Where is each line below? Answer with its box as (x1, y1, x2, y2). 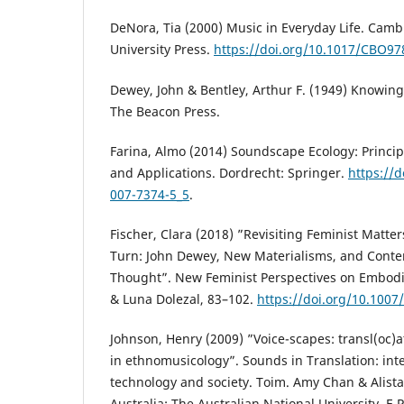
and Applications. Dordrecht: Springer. (110, 163, 348, 181)
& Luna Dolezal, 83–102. (110, 289, 257, 308)
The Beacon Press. (110, 102, 220, 120)
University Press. (110, 41, 214, 59)
